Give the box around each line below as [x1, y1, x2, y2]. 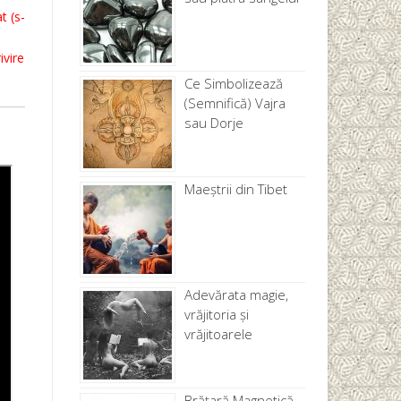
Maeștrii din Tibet [183, 179, 287, 198]
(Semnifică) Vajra [183, 93, 286, 112]
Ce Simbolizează [183, 73, 283, 92]
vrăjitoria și [183, 304, 249, 323]
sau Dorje [183, 113, 243, 132]
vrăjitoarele [183, 324, 252, 343]
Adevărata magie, [183, 285, 288, 303]
